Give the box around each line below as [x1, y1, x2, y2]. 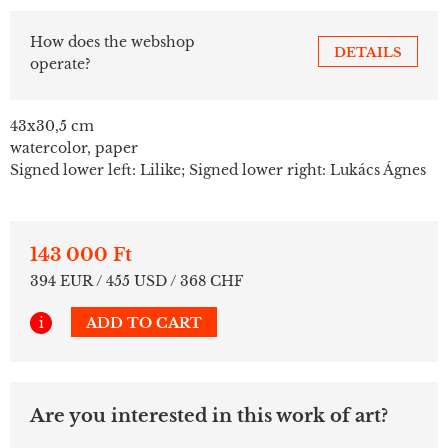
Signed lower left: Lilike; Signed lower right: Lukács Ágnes [10, 160, 426, 179]
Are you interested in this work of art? [30, 404, 388, 427]
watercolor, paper [10, 138, 138, 157]
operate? [30, 54, 91, 73]
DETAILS [334, 43, 402, 61]
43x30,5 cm [10, 116, 94, 135]
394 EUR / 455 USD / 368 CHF [30, 271, 243, 290]
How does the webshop [30, 32, 195, 51]
